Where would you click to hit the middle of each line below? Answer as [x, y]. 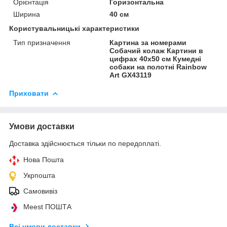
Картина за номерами [148, 43]
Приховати [29, 93]
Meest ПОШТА [47, 207]
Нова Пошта [44, 160]
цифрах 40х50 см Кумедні [156, 59]
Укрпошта [39, 176]
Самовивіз [40, 191]
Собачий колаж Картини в [157, 51]
